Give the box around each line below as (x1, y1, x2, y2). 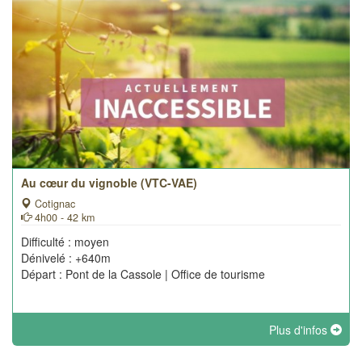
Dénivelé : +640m (21, 250, 111, 266)
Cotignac (32, 196, 75, 211)
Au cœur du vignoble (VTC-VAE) (21, 175, 197, 191)
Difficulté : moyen (21, 234, 109, 250)
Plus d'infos (269, 322, 330, 338)
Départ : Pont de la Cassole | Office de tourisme (21, 266, 265, 282)
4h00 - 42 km (32, 210, 95, 225)
